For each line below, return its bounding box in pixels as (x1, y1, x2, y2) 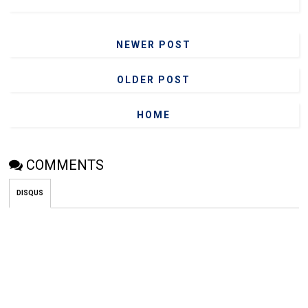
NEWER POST (116, 38, 192, 50)
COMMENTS (26, 156, 104, 173)
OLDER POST (117, 74, 191, 85)
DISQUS (16, 188, 44, 197)
